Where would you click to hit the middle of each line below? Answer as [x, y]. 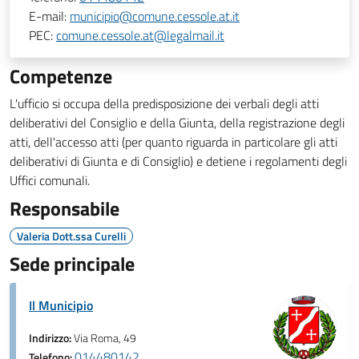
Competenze [61, 76]
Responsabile [65, 208]
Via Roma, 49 [105, 338]
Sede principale [72, 264]
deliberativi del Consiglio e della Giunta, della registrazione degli [177, 123]
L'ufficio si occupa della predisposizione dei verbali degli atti [164, 103]
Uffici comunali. [50, 180]
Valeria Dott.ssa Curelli [71, 236]
